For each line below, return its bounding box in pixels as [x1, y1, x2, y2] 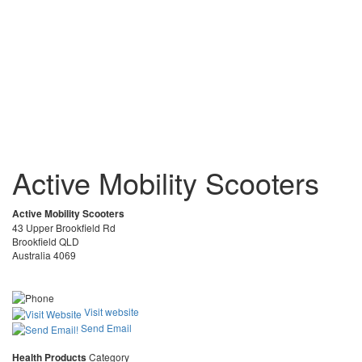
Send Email [78, 320, 132, 335]
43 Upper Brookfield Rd [12, 221, 116, 234]
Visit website [82, 305, 139, 319]
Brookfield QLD [12, 234, 79, 248]
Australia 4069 [12, 248, 76, 262]
